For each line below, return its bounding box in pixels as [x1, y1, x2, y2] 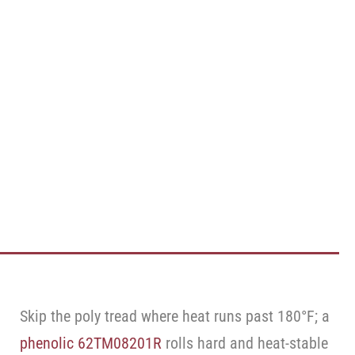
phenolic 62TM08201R [20, 334, 162, 353]
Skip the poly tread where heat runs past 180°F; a [20, 307, 330, 326]
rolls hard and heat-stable [162, 334, 329, 353]
